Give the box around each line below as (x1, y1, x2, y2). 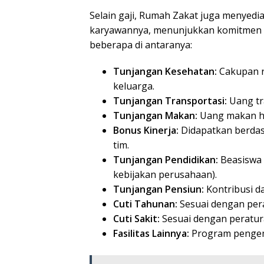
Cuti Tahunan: (113, 197, 177, 211)
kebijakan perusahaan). (113, 168, 217, 181)
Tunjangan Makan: (113, 109, 197, 123)
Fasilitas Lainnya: (113, 227, 189, 240)
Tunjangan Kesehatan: (113, 65, 217, 78)
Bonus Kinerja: (113, 124, 179, 137)
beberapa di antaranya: (90, 38, 192, 52)
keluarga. (113, 80, 154, 93)
